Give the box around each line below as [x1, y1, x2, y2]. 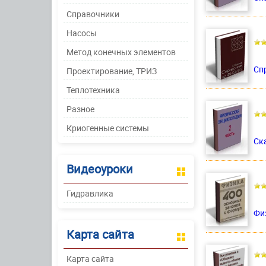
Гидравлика [66, 188, 113, 199]
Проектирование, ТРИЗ [66, 65, 157, 77]
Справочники [66, 8, 119, 20]
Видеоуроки [66, 161, 133, 177]
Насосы [66, 27, 97, 39]
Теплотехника [66, 84, 120, 96]
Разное [66, 103, 94, 115]
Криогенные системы [66, 122, 149, 134]
